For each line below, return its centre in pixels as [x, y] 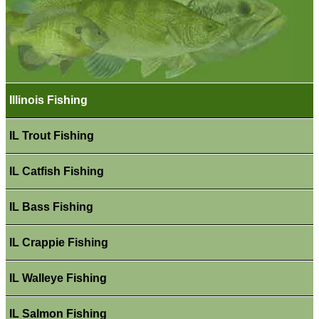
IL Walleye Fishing [58, 278]
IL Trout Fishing [51, 135]
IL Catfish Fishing [56, 171]
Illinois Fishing [48, 100]
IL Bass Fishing [51, 206]
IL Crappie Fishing [58, 242]
